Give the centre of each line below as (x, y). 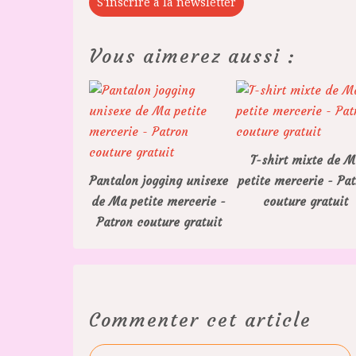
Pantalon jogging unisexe (159, 180)
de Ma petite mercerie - (159, 201)
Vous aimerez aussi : (192, 56)
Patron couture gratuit (159, 222)
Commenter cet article (200, 320)
